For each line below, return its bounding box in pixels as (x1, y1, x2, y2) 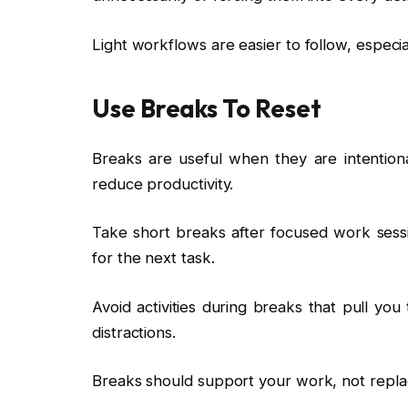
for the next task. (92, 249, 215, 268)
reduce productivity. (92, 174, 234, 193)
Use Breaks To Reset (92, 93, 321, 125)
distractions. (92, 322, 176, 342)
